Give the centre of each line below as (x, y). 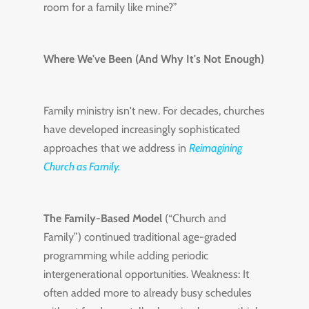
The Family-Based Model (102, 218)
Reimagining (215, 148)
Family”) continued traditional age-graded (140, 237)
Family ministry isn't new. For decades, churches (154, 111)
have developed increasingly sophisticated (141, 129)
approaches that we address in (116, 148)
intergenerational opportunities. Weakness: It (146, 274)
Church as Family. (81, 167)
